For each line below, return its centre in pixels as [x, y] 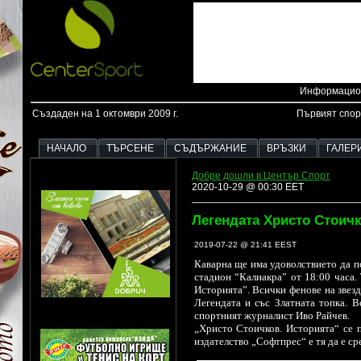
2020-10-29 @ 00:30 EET [247, 187]
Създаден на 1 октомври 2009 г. [105, 114]
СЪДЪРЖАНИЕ [210, 149]
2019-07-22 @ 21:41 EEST [245, 245]
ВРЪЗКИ [286, 149]
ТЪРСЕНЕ [130, 149]
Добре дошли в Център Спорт [261, 176]
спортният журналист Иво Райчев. [272, 316]
